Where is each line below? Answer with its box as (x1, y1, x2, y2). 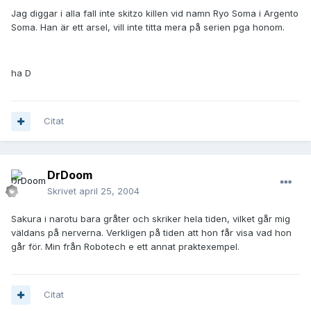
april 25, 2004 (79, 185, 140, 197)
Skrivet (47, 185, 79, 197)
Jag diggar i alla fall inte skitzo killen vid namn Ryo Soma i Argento (11, 8, 299, 19)
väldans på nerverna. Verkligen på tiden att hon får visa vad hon (11, 227, 292, 239)
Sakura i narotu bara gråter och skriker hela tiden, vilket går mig (11, 213, 290, 225)
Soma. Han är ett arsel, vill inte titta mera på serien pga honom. (11, 22, 285, 33)
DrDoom (47, 168, 92, 183)
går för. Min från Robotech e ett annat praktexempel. (11, 241, 239, 253)
